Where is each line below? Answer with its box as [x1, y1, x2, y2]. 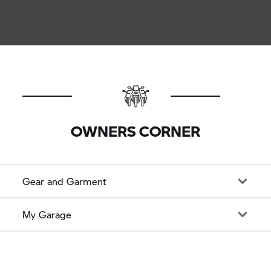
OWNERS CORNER [71, 120, 200, 142]
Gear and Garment [22, 174, 106, 188]
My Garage [22, 207, 72, 221]
